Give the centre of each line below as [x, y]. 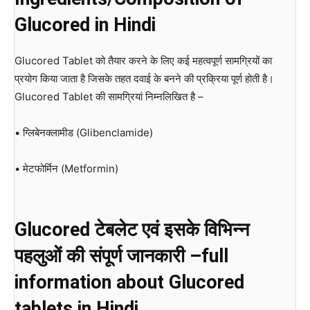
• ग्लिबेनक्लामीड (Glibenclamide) [84, 133]
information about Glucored [129, 283]
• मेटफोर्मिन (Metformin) [66, 169]
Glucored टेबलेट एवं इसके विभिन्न [132, 230]
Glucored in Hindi [85, 25]
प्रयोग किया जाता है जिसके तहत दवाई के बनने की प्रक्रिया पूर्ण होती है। [144, 79]
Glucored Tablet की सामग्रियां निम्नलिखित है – [109, 97]
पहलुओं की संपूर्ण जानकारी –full [121, 256]
